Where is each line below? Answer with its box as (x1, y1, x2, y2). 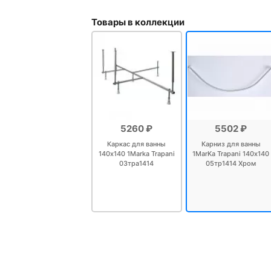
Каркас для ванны (107, 139, 166, 148)
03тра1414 (119, 158, 154, 168)
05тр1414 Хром (206, 158, 256, 168)
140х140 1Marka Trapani (98, 149, 175, 158)
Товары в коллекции (91, 16, 184, 28)
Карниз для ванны (201, 139, 261, 148)
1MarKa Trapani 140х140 (192, 149, 270, 158)
